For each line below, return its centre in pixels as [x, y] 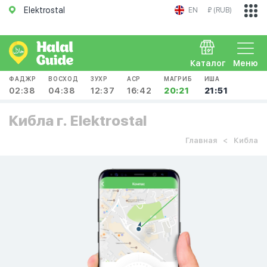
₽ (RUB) [220, 10]
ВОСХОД [63, 79]
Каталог [208, 63]
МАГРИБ [178, 79]
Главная [201, 140]
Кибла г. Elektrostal [78, 121]
